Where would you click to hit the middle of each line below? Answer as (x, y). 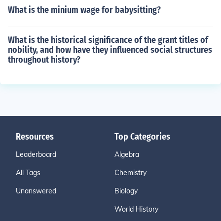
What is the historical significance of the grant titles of (108, 40)
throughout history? (44, 60)
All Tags (28, 173)
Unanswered (36, 191)
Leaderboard (36, 154)
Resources (35, 137)
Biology (126, 191)
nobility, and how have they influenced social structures (110, 50)
